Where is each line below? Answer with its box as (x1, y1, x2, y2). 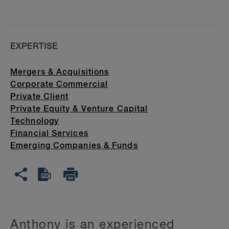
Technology (10, 118, 59, 126)
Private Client (10, 93, 69, 102)
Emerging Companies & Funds (10, 142, 138, 151)
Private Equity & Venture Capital (10, 105, 148, 114)
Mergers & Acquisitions (10, 68, 109, 77)
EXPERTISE (10, 43, 58, 52)
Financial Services (10, 130, 88, 139)
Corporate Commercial (10, 81, 108, 89)
